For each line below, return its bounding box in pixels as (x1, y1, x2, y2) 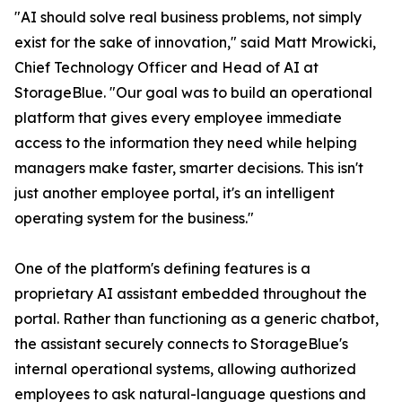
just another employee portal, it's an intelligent (14, 184, 335, 203)
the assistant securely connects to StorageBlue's (14, 335, 348, 354)
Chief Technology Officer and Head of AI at (14, 58, 319, 77)
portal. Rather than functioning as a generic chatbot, (14, 310, 379, 328)
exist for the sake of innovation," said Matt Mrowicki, (14, 33, 376, 52)
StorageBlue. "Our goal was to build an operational (14, 83, 372, 102)
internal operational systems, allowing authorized (14, 360, 356, 379)
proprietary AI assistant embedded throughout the (14, 284, 367, 303)
